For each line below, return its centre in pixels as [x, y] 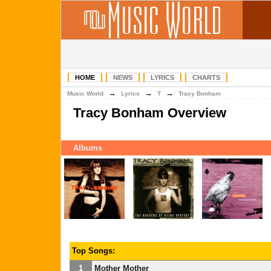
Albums [88, 148]
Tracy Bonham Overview [150, 113]
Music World [85, 93]
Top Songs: [93, 251]
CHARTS [206, 77]
